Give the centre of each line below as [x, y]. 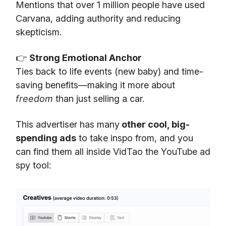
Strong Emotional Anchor [86, 58]
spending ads [46, 138]
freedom [34, 99]
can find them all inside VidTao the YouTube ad [113, 152]
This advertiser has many [68, 125]
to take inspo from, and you [135, 138]
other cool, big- [155, 125]
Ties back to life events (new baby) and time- [109, 72]
